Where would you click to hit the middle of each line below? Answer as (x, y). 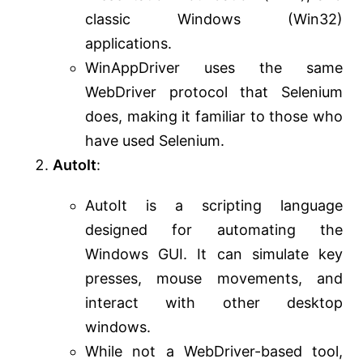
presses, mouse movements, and (214, 279)
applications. (128, 44)
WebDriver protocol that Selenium (214, 92)
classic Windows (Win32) (214, 19)
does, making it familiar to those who (214, 117)
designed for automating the (214, 230)
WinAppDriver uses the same (214, 68)
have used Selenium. (155, 141)
